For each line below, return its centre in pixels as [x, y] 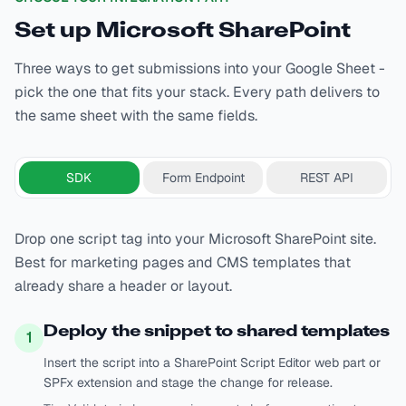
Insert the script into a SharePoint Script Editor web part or [212, 362]
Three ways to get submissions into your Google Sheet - [200, 68]
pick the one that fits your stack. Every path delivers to [197, 92]
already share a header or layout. [123, 286]
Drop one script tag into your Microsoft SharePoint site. [195, 239]
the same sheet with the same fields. [136, 116]
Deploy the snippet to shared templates [217, 332]
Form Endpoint [203, 178]
